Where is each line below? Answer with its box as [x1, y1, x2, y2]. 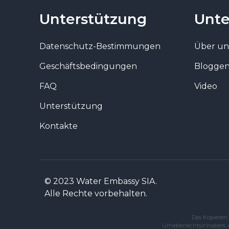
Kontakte [39, 121, 78, 131]
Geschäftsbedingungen [39, 61, 138, 71]
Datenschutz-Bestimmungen [39, 41, 161, 51]
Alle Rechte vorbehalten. [44, 188, 148, 198]
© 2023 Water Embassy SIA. [44, 176, 157, 186]
